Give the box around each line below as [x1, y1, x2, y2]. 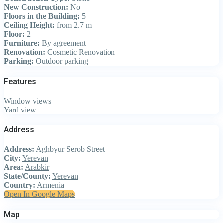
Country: [4, 181, 35, 190]
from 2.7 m [55, 21, 92, 30]
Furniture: [4, 39, 40, 48]
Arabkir [25, 163, 49, 172]
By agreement [40, 39, 86, 48]
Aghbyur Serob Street [34, 145, 105, 154]
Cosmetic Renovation [45, 48, 115, 57]
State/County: [4, 172, 51, 181]
